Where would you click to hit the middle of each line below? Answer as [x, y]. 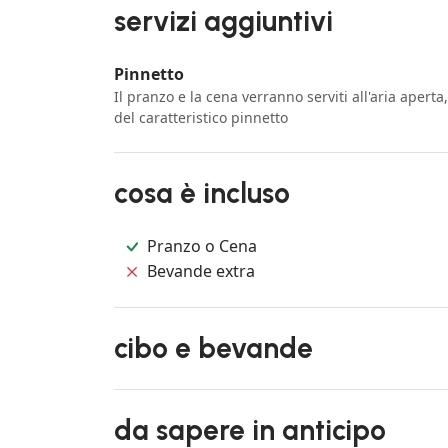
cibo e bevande [213, 348]
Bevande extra [201, 270]
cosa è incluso [202, 193]
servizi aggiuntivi [223, 21]
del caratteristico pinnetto [201, 118]
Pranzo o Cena [202, 246]
